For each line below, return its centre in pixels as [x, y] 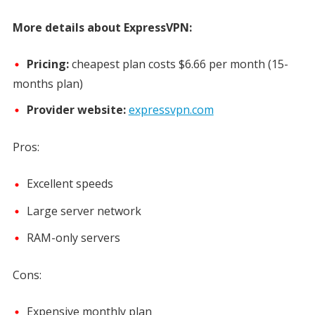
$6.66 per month [221, 64]
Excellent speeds [70, 184]
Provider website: [77, 110]
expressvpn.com [171, 110]
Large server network [84, 211]
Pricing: [47, 64]
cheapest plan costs [123, 64]
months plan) [47, 84]
